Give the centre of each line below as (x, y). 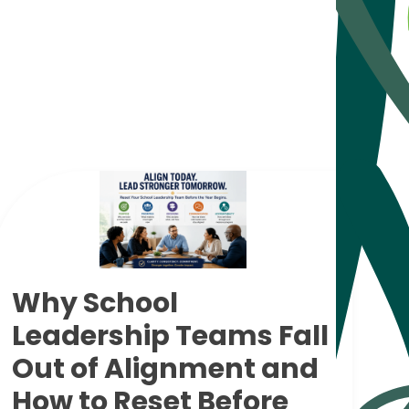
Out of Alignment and (165, 368)
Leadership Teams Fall (170, 336)
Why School (94, 303)
